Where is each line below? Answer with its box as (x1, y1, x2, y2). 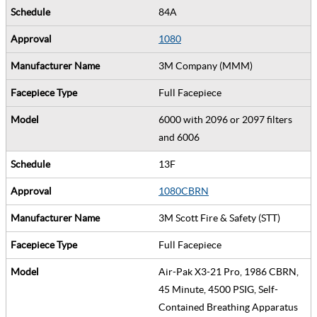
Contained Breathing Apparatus (158, 301, 302, 313)
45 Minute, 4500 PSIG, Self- (158, 283, 278, 295)
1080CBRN (158, 185, 209, 197)
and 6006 (158, 131, 204, 143)
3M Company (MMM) (158, 59, 257, 71)
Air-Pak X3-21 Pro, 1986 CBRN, (158, 265, 299, 277)
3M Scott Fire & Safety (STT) (158, 212, 284, 224)
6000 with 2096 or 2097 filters (158, 113, 292, 125)
